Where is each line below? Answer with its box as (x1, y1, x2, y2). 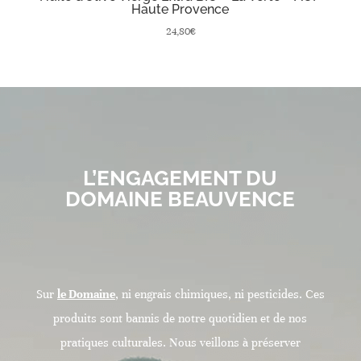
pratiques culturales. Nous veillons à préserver (60, 335, 301, 351)
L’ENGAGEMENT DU (83, 166, 278, 191)
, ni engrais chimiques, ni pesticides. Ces (114, 287, 325, 302)
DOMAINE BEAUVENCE (65, 187, 296, 212)
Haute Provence (131, 2, 230, 18)
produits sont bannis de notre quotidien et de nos (53, 311, 308, 326)
